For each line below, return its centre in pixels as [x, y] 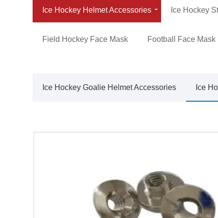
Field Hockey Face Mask [85, 39]
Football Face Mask [182, 39]
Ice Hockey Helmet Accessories [97, 10]
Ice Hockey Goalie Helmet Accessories [109, 87]
